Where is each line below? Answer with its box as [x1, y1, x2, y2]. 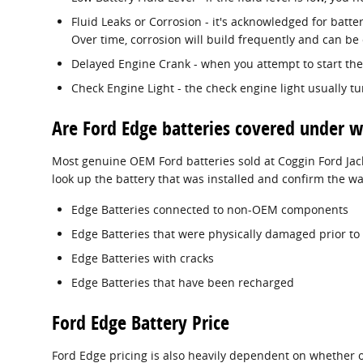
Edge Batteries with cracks [71, 250, 214, 266]
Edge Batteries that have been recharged [71, 274, 294, 290]
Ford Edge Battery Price [52, 309, 229, 335]
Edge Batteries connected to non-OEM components [71, 201, 348, 217]
